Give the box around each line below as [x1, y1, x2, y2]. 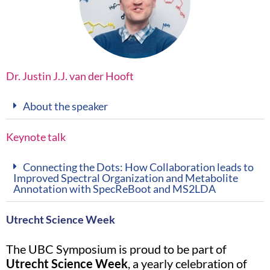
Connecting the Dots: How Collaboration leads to [23, 160, 254, 174]
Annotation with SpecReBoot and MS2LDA [13, 181, 216, 195]
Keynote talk [6, 130, 66, 143]
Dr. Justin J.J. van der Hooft [6, 69, 134, 83]
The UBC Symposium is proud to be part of [6, 241, 227, 256]
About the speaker [23, 99, 108, 113]
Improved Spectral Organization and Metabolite [13, 171, 238, 184]
